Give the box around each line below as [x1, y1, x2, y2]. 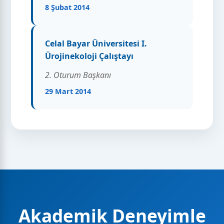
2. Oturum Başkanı [45, 69, 111, 80]
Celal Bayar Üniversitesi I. [45, 38, 147, 49]
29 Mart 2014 [45, 86, 91, 96]
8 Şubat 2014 [45, 2, 90, 12]
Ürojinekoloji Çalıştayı [45, 50, 134, 62]
